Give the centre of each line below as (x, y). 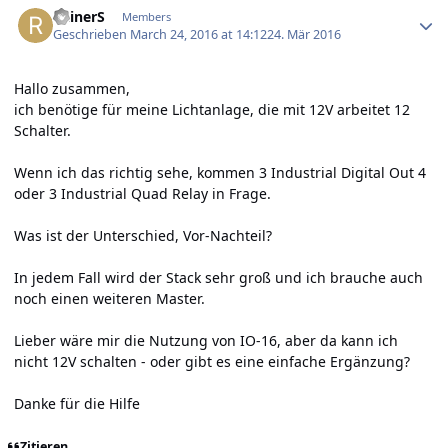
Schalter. (42, 131)
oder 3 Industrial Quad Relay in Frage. (142, 194)
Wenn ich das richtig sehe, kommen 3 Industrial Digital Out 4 (220, 173)
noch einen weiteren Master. (109, 299)
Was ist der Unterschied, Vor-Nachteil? (143, 236)
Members (146, 17)
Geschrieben (92, 35)
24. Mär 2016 (304, 35)
